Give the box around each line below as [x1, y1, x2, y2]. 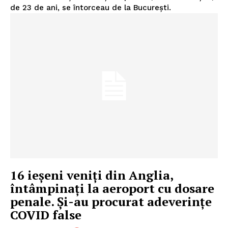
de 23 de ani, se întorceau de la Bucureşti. [10, 3, 171, 12]
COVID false [10, 207, 81, 223]
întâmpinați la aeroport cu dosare [10, 180, 214, 197]
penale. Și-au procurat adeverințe [10, 193, 212, 210]
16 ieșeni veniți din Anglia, [10, 167, 174, 184]
